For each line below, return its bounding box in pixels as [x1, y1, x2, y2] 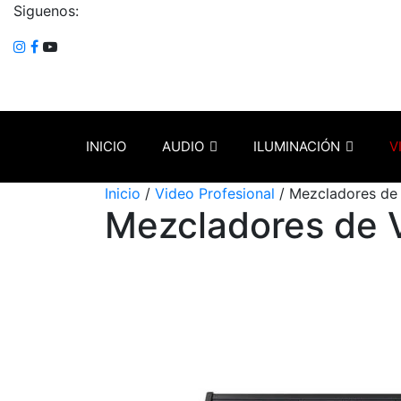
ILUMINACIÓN [253, 138, 340, 155]
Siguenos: [13, 2, 79, 20]
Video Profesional [155, 184, 275, 202]
